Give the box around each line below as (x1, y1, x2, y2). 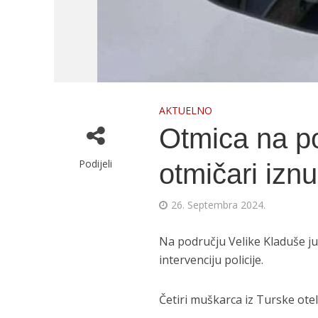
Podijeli (79, 157, 113, 170)
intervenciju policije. (159, 252, 264, 268)
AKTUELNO (159, 104, 213, 117)
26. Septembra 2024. (171, 198, 266, 212)
